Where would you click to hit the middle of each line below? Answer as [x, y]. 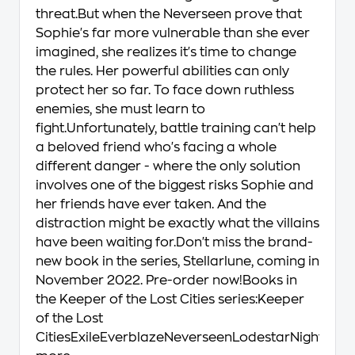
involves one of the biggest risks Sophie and [175, 185]
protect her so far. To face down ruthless [165, 90]
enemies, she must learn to [120, 109]
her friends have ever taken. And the [151, 204]
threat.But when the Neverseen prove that [169, 14]
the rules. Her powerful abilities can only [162, 71]
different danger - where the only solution [168, 166]
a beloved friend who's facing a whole [156, 147]
